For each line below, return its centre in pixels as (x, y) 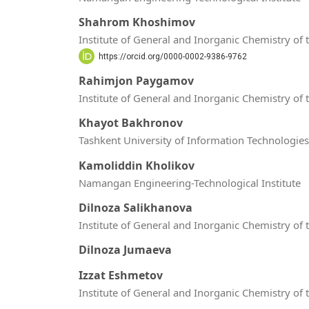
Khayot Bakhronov (131, 123)
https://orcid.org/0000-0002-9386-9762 (172, 56)
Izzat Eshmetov (121, 275)
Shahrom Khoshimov (137, 22)
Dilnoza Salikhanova (136, 207)
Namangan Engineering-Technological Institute (190, 182)
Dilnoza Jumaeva (125, 250)
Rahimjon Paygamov (136, 80)
